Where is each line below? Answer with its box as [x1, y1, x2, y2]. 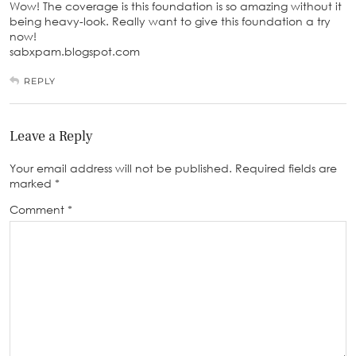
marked [10, 176, 55, 190]
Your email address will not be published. [10, 161, 232, 175]
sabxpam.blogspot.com [10, 44, 140, 58]
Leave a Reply [10, 126, 93, 145]
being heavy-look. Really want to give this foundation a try [10, 14, 331, 28]
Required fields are [235, 161, 337, 175]
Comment [10, 202, 68, 216]
